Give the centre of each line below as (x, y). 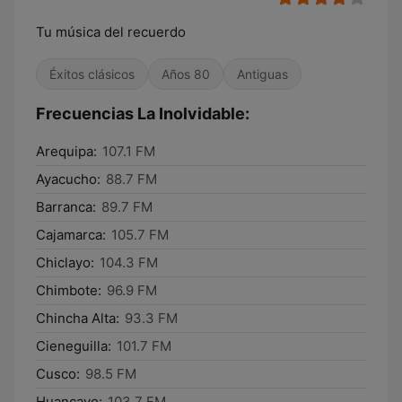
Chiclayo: (65, 262)
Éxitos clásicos (92, 74)
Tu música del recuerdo (111, 32)
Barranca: (66, 207)
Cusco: (58, 374)
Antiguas (262, 74)
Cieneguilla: (74, 346)
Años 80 (186, 74)
